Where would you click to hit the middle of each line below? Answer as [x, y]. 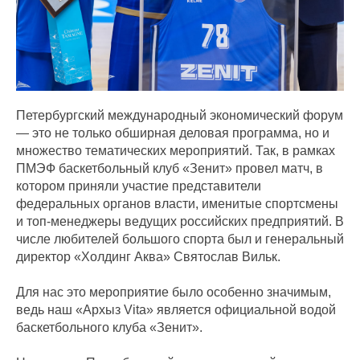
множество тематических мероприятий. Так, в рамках [176, 151]
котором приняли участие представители [139, 186]
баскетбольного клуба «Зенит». [109, 327]
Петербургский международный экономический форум [180, 115]
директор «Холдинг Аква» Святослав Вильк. [148, 257]
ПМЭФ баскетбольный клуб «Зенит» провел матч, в [170, 168]
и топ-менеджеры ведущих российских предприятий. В [180, 221]
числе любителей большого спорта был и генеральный [180, 239]
